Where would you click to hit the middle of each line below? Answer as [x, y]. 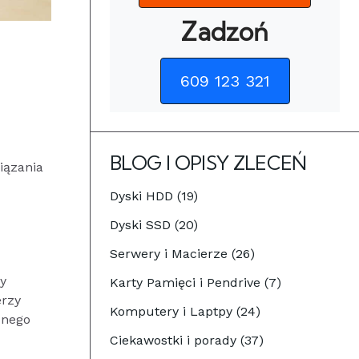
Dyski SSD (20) [154, 225]
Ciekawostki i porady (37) [187, 340]
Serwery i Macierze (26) [182, 254]
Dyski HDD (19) [154, 196]
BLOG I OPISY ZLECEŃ [208, 163]
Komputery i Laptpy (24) [185, 311]
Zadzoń [225, 32]
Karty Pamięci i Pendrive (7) [196, 282]
